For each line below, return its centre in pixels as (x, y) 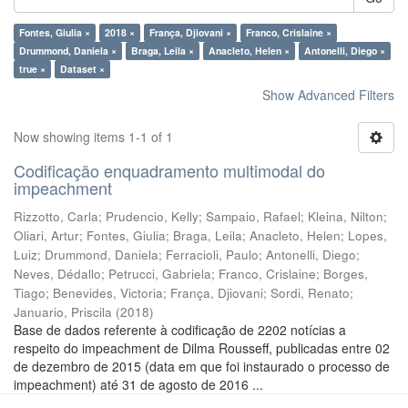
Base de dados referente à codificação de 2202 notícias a (180, 330)
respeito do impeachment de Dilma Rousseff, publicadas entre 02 (202, 348)
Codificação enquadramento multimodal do (169, 170)
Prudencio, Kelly (152, 216)
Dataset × (82, 69)
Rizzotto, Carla (56, 216)
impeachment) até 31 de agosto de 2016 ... (138, 384)
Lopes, (367, 235)
